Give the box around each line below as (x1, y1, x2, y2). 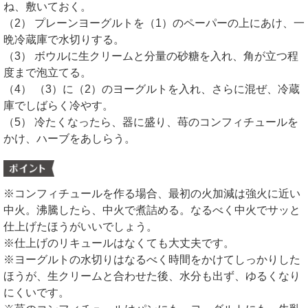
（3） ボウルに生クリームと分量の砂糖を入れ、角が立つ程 (3, 49, 298, 62)
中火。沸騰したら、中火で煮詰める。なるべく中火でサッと (3, 203, 300, 216)
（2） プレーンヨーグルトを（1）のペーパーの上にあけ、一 (3, 16, 305, 29)
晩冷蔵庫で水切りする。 (3, 33, 124, 45)
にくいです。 (3, 286, 69, 298)
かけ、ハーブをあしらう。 (3, 132, 135, 144)
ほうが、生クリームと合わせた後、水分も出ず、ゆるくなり (3, 269, 300, 282)
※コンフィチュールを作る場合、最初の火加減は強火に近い (3, 187, 300, 199)
